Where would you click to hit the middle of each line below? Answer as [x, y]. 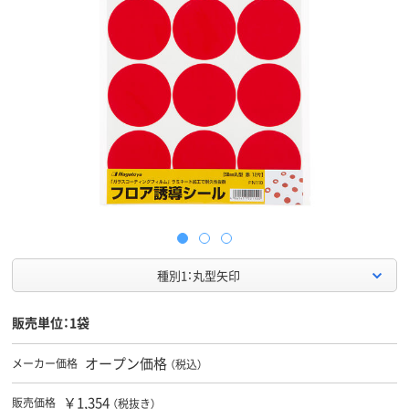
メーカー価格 [45, 363]
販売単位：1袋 [51, 323]
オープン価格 [126, 363]
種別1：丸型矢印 [199, 276]
